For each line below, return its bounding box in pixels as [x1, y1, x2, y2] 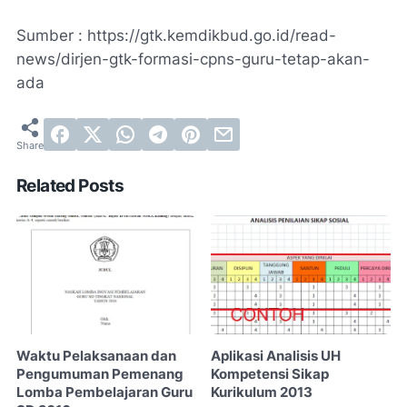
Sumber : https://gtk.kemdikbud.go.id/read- [16, 25, 336, 45]
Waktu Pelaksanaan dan [16, 348, 176, 365]
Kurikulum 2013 [211, 384, 313, 402]
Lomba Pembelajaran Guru [16, 384, 193, 402]
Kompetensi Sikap [211, 366, 330, 383]
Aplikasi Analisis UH [211, 348, 342, 365]
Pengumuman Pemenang [16, 366, 184, 383]
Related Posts [16, 174, 124, 196]
